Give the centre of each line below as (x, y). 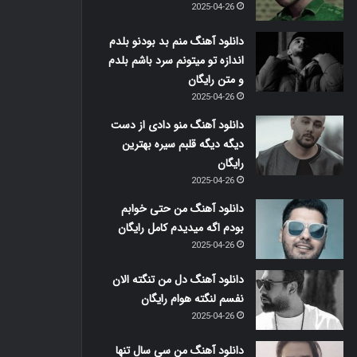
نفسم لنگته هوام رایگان (192, 299)
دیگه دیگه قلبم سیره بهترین (182, 144)
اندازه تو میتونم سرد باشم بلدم (176, 61)
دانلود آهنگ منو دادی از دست (177, 125)
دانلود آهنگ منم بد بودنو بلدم (176, 41)
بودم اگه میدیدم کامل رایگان (180, 228)
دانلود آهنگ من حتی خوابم (182, 209)
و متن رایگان (216, 80)
